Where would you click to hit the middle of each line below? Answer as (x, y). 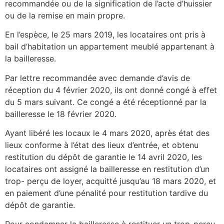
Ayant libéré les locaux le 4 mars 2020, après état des (107, 133)
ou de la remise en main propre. (65, 15)
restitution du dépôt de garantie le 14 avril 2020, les (103, 157)
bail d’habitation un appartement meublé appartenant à (110, 47)
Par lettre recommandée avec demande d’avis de (97, 78)
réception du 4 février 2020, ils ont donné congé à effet (111, 90)
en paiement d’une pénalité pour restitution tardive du (106, 193)
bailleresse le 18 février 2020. (61, 114)
